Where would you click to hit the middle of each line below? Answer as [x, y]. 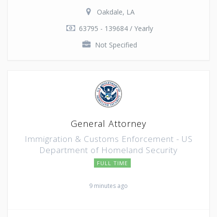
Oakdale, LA [116, 12]
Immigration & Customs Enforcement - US [108, 139]
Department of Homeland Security [108, 150]
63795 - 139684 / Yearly [116, 28]
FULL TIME [112, 163]
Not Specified [116, 45]
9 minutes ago [108, 186]
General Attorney [108, 123]
